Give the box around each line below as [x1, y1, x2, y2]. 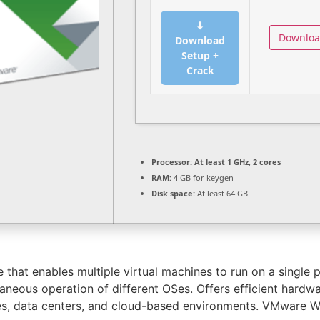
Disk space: [151, 188, 195, 199]
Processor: [151, 156, 192, 167]
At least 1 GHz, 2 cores [192, 156, 281, 167]
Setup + [181, 49, 219, 62]
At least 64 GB [195, 188, 248, 199]
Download [175, 34, 225, 47]
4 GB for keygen [171, 172, 234, 183]
